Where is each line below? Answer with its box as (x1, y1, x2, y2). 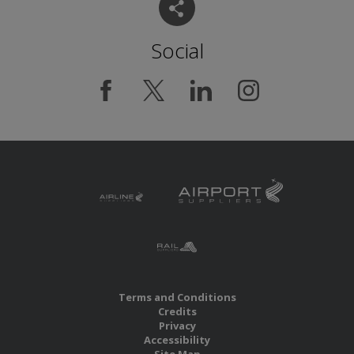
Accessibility (144, 333, 210, 348)
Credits (157, 304, 197, 319)
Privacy (158, 318, 196, 333)
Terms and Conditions (118, 290, 236, 305)
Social (150, 36, 204, 66)
